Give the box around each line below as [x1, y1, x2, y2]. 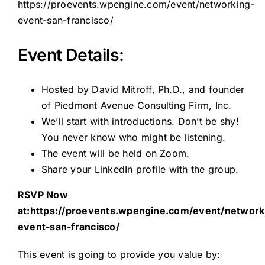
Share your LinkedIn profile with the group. [41, 163, 239, 176]
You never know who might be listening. [41, 131, 226, 144]
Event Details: [17, 44, 125, 65]
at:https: [17, 205, 59, 217]
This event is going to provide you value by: [17, 248, 221, 261]
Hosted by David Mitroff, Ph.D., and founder [41, 83, 245, 96]
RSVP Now [17, 189, 68, 201]
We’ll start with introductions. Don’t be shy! [41, 115, 239, 128]
